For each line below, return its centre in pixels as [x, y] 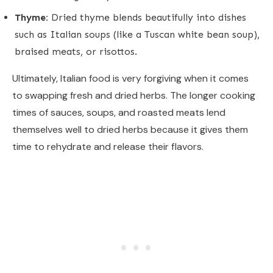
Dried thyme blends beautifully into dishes [147, 17]
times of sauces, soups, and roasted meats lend [119, 112]
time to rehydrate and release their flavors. [108, 146]
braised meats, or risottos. [76, 51]
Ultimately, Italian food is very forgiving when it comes [130, 78]
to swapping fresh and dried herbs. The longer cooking [134, 95]
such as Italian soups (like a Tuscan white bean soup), [137, 34]
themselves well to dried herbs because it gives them [130, 129]
